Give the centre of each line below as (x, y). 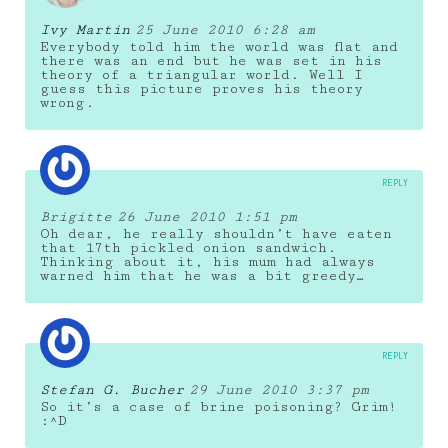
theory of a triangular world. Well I (201, 74)
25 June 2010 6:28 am (225, 29)
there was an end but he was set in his (211, 60)
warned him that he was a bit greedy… (202, 275)
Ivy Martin (85, 29)
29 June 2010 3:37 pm (279, 389)
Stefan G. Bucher (112, 389)
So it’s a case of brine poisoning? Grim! (218, 406)
